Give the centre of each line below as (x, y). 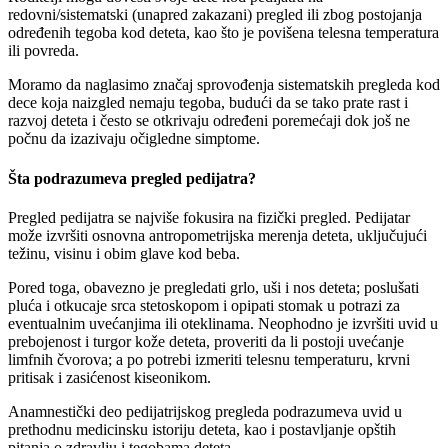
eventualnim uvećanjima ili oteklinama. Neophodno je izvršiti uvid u (223, 323)
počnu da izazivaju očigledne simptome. (134, 139)
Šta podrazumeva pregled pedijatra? (132, 178)
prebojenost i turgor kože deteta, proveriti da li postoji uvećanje (206, 341)
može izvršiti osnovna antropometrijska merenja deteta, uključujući (217, 235)
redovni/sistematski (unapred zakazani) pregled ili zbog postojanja (215, 15)
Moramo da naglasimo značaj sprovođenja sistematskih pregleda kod (224, 85)
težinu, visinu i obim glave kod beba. (124, 253)
